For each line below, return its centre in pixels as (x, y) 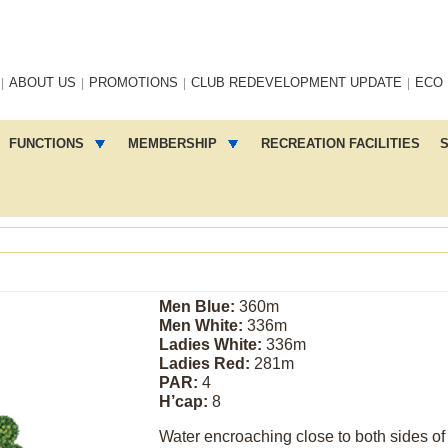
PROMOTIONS (133, 82)
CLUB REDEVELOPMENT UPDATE (296, 82)
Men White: (200, 325)
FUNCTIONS (48, 143)
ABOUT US (42, 82)
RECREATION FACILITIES (340, 143)
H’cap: (183, 401)
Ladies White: (210, 344)
